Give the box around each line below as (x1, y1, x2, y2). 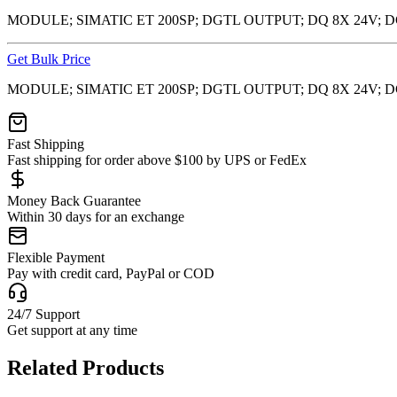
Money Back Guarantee (7, 192, 141, 208)
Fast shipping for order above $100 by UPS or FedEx (7, 152, 307, 167)
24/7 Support (7, 306, 80, 322)
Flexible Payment (7, 249, 105, 265)
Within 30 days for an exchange (7, 208, 184, 224)
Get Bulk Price (7, 51, 90, 66)
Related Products (7, 355, 164, 379)
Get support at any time (7, 322, 137, 338)
